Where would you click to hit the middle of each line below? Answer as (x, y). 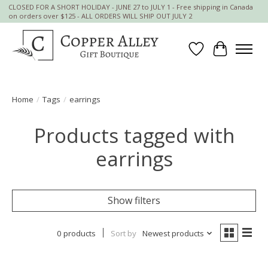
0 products (76, 234)
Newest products (173, 234)
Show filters (134, 201)
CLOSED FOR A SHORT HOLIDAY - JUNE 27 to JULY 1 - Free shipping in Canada (130, 7)
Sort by (123, 234)
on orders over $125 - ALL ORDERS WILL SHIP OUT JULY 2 (100, 16)
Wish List (216, 55)
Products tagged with (134, 136)
